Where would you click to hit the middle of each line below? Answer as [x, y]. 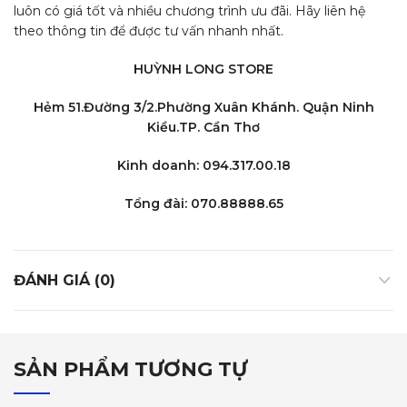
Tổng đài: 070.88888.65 [203, 204]
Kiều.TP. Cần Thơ [203, 128]
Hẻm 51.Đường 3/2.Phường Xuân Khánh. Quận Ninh [203, 108]
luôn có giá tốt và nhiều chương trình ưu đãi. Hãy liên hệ [189, 11]
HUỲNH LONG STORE [203, 69]
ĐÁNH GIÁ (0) [65, 281]
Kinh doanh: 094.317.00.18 [203, 166]
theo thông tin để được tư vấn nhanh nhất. [149, 31]
